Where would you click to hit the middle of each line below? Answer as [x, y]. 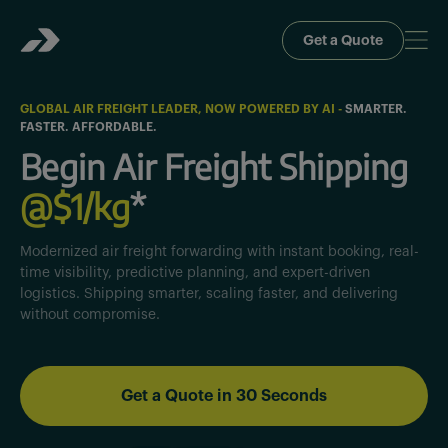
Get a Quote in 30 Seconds [224, 396]
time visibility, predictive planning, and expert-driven [195, 273]
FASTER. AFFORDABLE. [88, 127]
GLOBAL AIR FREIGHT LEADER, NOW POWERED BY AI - [181, 109]
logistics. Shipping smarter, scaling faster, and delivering [209, 294]
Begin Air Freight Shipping [214, 166]
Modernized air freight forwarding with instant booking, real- [219, 252]
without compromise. [90, 315]
